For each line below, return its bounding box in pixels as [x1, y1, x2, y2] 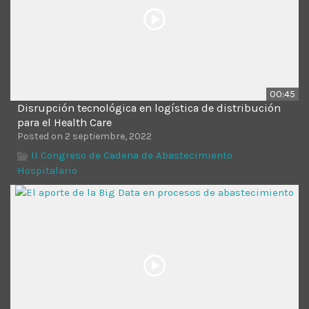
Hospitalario [17, 163, 77, 177]
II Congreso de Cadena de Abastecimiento [31, 148, 232, 161]
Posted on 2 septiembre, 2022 [17, 130, 152, 142]
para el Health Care [17, 115, 112, 129]
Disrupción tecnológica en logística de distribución [17, 101, 281, 114]
